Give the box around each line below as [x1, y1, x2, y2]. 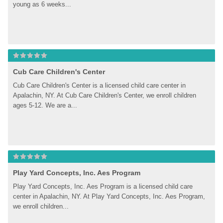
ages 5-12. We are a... [13, 102, 78, 109]
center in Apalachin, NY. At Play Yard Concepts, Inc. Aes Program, [13, 193, 206, 200]
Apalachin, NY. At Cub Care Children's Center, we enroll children [13, 92, 197, 99]
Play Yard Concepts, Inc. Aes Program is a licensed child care [13, 183, 193, 190]
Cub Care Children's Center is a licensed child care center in [13, 82, 186, 89]
